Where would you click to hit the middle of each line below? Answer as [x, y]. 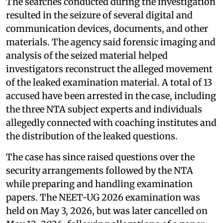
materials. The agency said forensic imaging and [111, 42]
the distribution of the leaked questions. [92, 136]
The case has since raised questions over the [100, 157]
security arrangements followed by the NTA [100, 171]
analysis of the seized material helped [87, 56]
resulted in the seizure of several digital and [99, 15]
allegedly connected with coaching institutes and [111, 123]
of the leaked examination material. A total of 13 [109, 83]
